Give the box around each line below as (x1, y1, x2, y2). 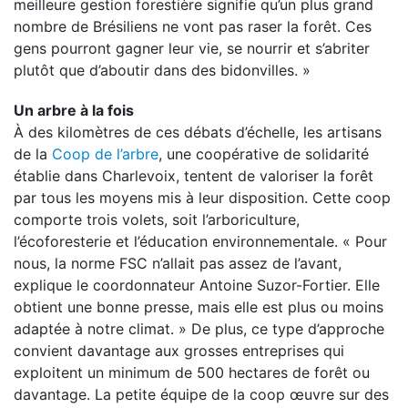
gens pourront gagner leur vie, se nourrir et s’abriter (14, 39, 370, 57)
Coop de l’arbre (52, 145, 158, 163)
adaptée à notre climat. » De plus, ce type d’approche (14, 320, 384, 338)
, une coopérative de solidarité (158, 145, 369, 163)
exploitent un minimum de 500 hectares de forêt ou (14, 363, 370, 382)
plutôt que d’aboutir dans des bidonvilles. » (14, 61, 311, 79)
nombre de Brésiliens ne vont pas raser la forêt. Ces (14, 17, 372, 36)
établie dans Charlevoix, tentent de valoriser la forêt (14, 167, 373, 185)
